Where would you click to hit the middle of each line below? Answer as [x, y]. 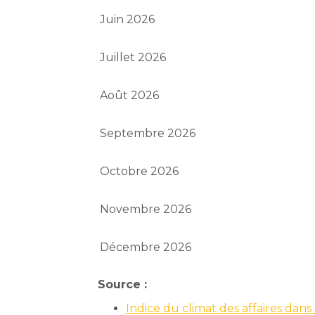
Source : [123, 285]
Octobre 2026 [140, 172]
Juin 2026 [128, 20]
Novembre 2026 [146, 210]
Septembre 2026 [148, 134]
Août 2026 [130, 96]
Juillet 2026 [133, 58]
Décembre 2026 [146, 247]
